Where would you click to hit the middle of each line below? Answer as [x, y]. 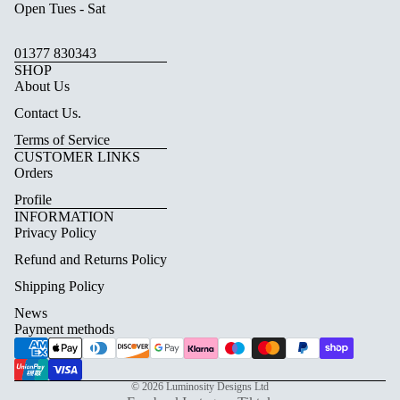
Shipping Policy [59, 286]
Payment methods [64, 329]
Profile [33, 199]
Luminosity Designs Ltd [217, 386]
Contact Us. [48, 112]
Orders [33, 172]
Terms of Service [62, 139]
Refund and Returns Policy [91, 259]
